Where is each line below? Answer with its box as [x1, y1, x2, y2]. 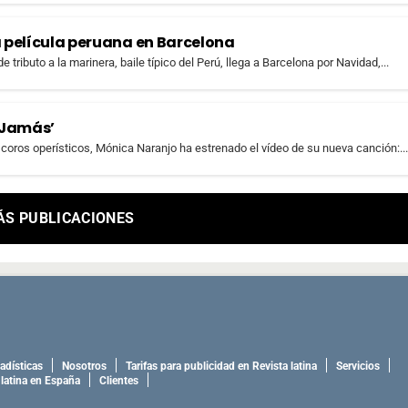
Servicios [336, 360, 380, 373]
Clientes [99, 374, 138, 388]
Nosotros [62, 360, 107, 373]
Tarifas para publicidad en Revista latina [126, 360, 317, 373]
